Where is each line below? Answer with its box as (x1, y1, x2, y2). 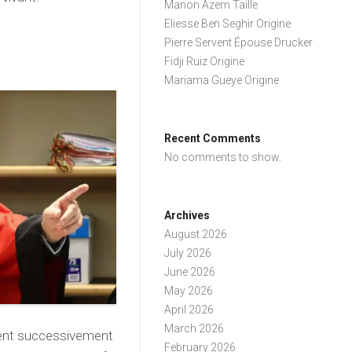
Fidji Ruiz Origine (164, 55, 245, 68)
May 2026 (164, 284, 214, 297)
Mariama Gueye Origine (164, 74, 280, 86)
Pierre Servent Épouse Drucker (164, 36, 313, 49)
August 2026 (164, 228, 228, 240)
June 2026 (164, 266, 216, 278)
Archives (164, 209, 211, 222)
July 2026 (164, 247, 212, 259)
